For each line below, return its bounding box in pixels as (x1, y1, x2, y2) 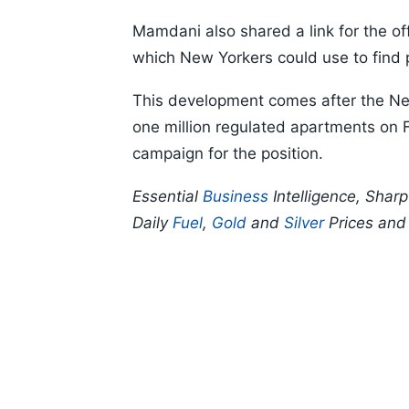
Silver (284, 214, 324, 233)
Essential (132, 187, 203, 206)
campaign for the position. (132, 144, 323, 163)
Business (203, 187, 268, 206)
